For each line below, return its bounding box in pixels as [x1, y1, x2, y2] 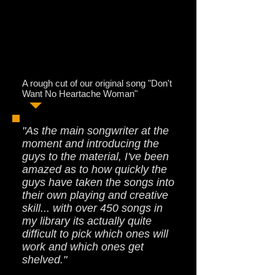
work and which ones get [22, 241, 144, 253]
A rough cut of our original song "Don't [22, 78, 172, 88]
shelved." [22, 254, 67, 266]
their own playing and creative [22, 189, 168, 201]
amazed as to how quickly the [22, 163, 167, 176]
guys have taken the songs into [22, 176, 174, 188]
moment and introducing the [22, 137, 159, 150]
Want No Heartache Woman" [22, 88, 137, 99]
